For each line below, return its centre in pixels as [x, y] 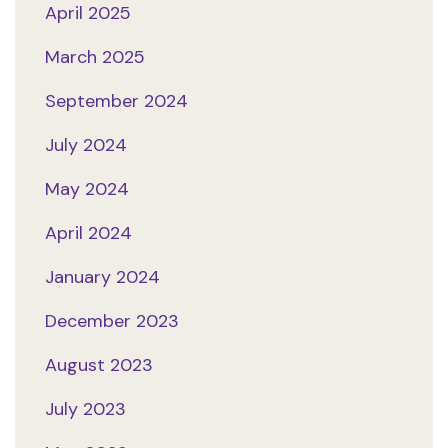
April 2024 [88, 233]
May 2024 [87, 189]
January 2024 [102, 277]
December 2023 [112, 321]
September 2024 [116, 101]
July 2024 [86, 145]
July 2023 [85, 409]
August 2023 [99, 365]
